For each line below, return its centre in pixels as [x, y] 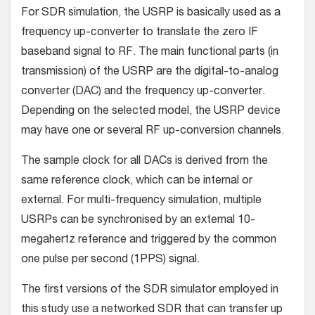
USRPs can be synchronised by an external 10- [138, 221]
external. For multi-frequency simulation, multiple [141, 201]
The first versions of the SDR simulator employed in [150, 291]
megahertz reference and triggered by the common [149, 241]
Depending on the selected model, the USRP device [151, 112]
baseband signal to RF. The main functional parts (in [150, 53]
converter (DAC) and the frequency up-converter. [143, 92]
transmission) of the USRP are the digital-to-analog [150, 73]
